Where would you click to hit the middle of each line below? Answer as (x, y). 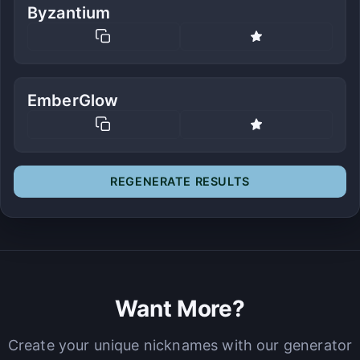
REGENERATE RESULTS (180, 181)
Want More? (180, 308)
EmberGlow (73, 101)
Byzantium (69, 12)
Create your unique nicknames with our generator (180, 345)
